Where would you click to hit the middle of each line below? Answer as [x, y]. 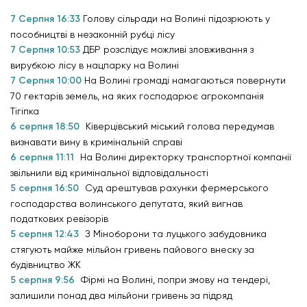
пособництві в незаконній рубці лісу [93, 35]
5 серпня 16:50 [46, 188]
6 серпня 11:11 [44, 158]
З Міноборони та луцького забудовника [176, 234]
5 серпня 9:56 [44, 280]
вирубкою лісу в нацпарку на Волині [95, 65]
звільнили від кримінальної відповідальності [109, 173]
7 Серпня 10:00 [47, 81]
